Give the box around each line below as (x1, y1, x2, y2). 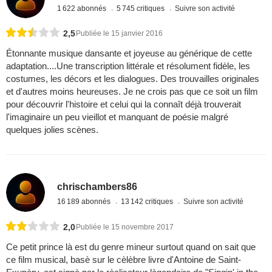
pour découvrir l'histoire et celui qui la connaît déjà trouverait (6, 98, 241, 109)
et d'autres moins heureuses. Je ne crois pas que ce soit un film (6, 86, 258, 97)
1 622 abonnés (57, 4, 109, 13)
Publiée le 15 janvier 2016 (76, 29, 163, 38)
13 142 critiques (121, 197, 175, 206)
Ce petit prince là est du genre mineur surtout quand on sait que (6, 242, 256, 253)
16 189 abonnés (57, 197, 113, 206)
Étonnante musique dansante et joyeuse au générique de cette (6, 47, 252, 58)
